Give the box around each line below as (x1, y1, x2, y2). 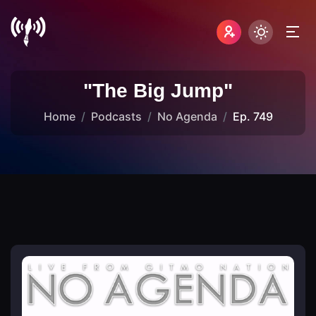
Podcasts (90, 109, 142, 123)
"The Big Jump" (83, 80, 233, 102)
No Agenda (157, 109, 217, 123)
